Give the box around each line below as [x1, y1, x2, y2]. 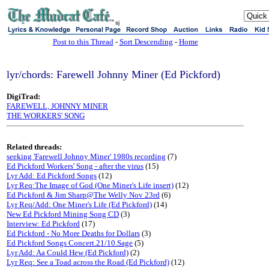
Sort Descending [119, 37, 173, 46]
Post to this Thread [52, 37, 113, 46]
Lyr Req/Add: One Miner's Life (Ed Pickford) [7, 200, 152, 209]
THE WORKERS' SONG [7, 111, 85, 120]
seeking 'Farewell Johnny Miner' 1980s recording [7, 152, 166, 161]
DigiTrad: [7, 92, 40, 101]
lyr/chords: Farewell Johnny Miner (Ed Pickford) [7, 68, 220, 80]
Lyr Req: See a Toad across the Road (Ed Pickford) [7, 258, 169, 267]
